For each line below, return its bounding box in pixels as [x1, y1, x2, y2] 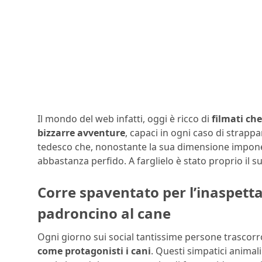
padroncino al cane [37, 203, 171, 223]
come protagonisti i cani [37, 244, 151, 257]
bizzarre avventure [37, 126, 125, 139]
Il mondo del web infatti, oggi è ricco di [37, 112, 209, 125]
